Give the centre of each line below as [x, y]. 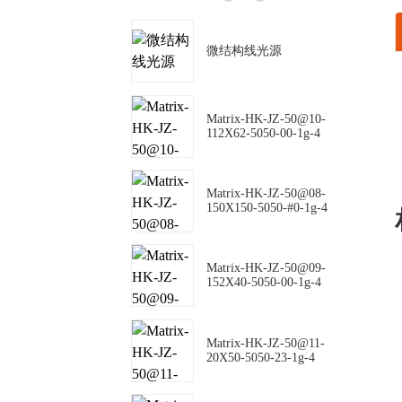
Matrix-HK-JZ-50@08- [266, 194]
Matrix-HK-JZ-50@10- [266, 118]
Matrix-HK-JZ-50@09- [266, 268]
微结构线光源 [244, 51]
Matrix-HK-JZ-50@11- [266, 343]
